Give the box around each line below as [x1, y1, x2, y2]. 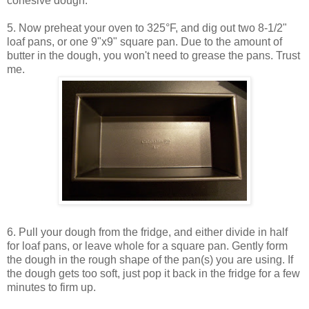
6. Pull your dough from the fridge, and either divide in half [7, 226, 288, 239]
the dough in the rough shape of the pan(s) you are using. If [7, 254, 293, 266]
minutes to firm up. [7, 281, 96, 294]
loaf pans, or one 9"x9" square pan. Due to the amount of [7, 36, 282, 48]
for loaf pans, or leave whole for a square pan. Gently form [7, 240, 288, 252]
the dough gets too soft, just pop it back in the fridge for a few [7, 268, 300, 280]
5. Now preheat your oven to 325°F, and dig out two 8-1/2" [7, 22, 287, 34]
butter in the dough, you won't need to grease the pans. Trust [7, 50, 300, 62]
